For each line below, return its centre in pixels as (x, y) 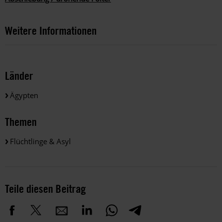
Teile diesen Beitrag (45, 188)
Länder (19, 76)
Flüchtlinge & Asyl (40, 141)
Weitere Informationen (51, 31)
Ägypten (24, 95)
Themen (21, 121)
